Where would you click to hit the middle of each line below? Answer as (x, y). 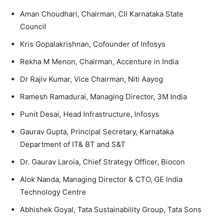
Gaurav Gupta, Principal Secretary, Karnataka (97, 132)
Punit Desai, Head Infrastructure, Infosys (90, 114)
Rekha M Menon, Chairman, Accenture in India (99, 62)
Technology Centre (53, 192)
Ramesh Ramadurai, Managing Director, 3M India (103, 97)
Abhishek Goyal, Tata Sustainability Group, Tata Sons (111, 209)
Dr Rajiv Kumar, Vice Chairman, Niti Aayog (91, 79)
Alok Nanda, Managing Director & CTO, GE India (101, 179)
